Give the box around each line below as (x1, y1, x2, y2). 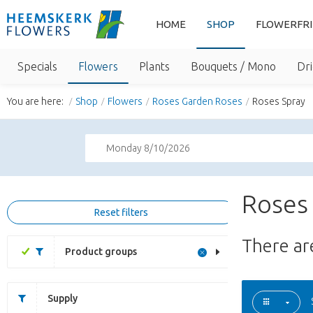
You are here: (7, 96, 66, 107)
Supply (48, 293, 78, 304)
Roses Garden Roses (152, 96, 242, 107)
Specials (17, 60, 57, 73)
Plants (139, 60, 170, 73)
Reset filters (94, 207, 148, 218)
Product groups (65, 246, 137, 257)
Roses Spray (252, 96, 305, 107)
